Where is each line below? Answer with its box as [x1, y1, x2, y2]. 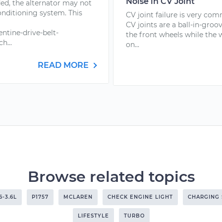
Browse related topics [27, 167, 195, 186]
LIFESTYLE [77, 213, 109, 219]
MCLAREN [63, 194, 93, 200]
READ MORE [38, 60, 91, 70]
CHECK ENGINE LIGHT [108, 194, 173, 200]
